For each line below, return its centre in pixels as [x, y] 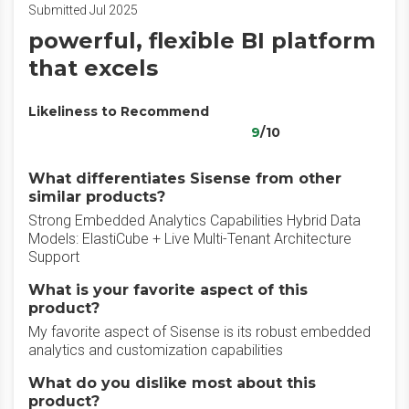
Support [54, 257]
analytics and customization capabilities [156, 350]
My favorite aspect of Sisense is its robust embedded [199, 332]
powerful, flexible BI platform [202, 41]
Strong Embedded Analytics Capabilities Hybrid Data [194, 220]
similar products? [97, 197]
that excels [93, 68]
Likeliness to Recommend [119, 111]
